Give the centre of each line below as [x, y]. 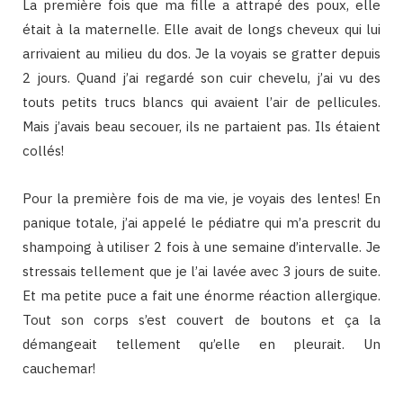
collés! [43, 151]
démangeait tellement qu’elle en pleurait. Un [201, 345]
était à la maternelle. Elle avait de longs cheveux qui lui [201, 30]
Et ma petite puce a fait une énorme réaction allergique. [201, 296]
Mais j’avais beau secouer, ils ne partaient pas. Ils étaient [201, 127]
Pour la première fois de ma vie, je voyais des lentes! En [201, 199]
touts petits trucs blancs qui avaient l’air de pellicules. [201, 103]
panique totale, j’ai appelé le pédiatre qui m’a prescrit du [201, 223]
